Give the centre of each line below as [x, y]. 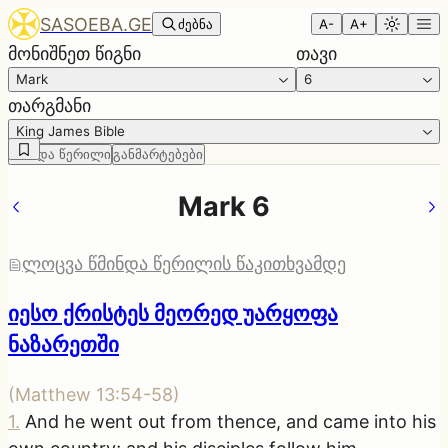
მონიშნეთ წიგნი [74, 53]
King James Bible [70, 131]
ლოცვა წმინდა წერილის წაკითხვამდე [184, 263]
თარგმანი [49, 105]
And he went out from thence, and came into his [230, 421]
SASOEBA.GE [96, 24]
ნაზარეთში [63, 344]
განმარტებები [158, 154]
